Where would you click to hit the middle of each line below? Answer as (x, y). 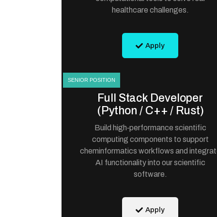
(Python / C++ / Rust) (150, 111)
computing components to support (150, 139)
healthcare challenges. (150, 10)
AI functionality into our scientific (150, 163)
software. (150, 174)
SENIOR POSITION (92, 80)
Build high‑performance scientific (150, 128)
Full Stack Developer (150, 98)
